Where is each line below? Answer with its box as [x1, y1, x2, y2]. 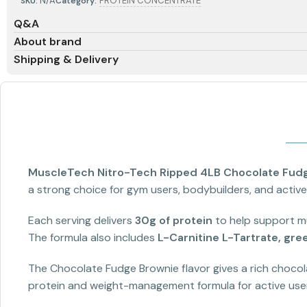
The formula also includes [28, 230, 158, 245]
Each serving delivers [28, 213, 135, 228]
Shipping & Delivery [14, 52, 119, 67]
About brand [14, 34, 82, 49]
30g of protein [135, 213, 212, 228]
